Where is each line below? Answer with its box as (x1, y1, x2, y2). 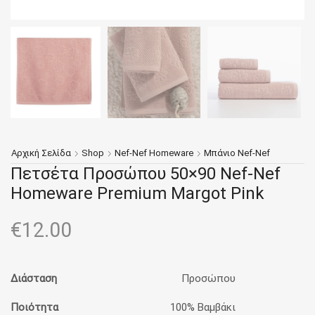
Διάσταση (11, 272, 57, 285)
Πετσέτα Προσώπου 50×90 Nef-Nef (11, 163, 281, 184)
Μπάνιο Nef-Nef (204, 147, 270, 158)
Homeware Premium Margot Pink (11, 183, 264, 203)
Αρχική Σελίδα (11, 147, 71, 158)
